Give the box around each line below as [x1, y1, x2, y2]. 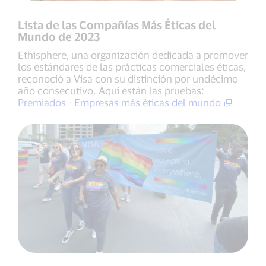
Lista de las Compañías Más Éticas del [18, 17, 216, 31]
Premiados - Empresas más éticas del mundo [18, 96, 221, 108]
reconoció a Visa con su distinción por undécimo [18, 72, 238, 84]
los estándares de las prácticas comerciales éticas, [18, 60, 246, 72]
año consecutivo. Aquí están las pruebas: [18, 84, 204, 96]
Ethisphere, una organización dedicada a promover [18, 48, 248, 61]
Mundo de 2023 [18, 29, 100, 43]
